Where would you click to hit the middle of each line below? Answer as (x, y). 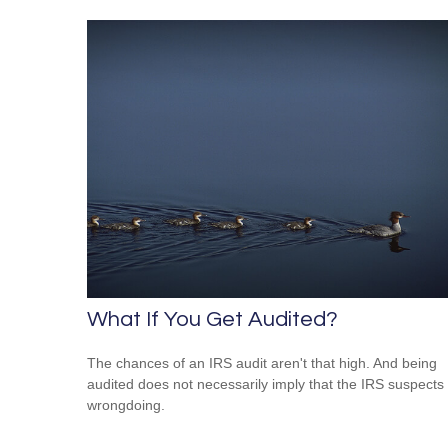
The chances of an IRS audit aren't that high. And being (262, 363)
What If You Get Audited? (212, 320)
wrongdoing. (126, 405)
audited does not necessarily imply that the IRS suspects (265, 384)
